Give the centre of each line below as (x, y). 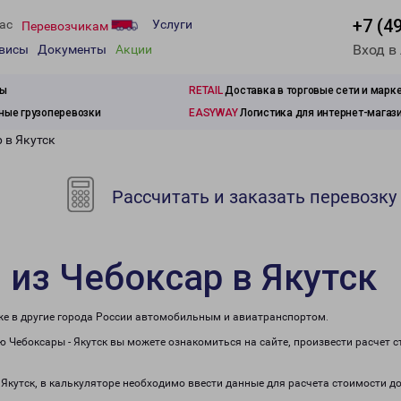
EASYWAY (213, 113)
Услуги (172, 25)
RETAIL (206, 90)
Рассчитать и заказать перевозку (252, 197)
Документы (72, 50)
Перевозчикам (66, 26)
